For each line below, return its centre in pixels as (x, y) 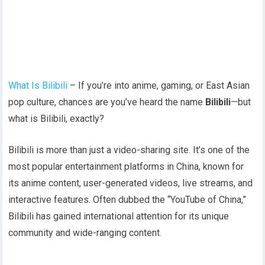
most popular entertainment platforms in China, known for (126, 167)
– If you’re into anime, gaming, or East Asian (159, 86)
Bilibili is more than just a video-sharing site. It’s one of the (129, 150)
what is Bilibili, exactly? (56, 119)
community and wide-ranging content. (85, 233)
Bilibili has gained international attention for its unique (119, 216)
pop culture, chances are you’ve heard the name (107, 102)
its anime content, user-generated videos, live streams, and (131, 183)
